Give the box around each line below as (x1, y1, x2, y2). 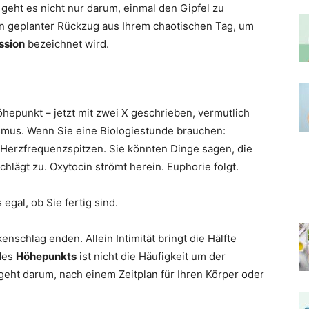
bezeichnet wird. (25, 37, 109, 50)
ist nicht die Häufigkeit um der (77, 250, 226, 263)
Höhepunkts (16, 250, 77, 263)
